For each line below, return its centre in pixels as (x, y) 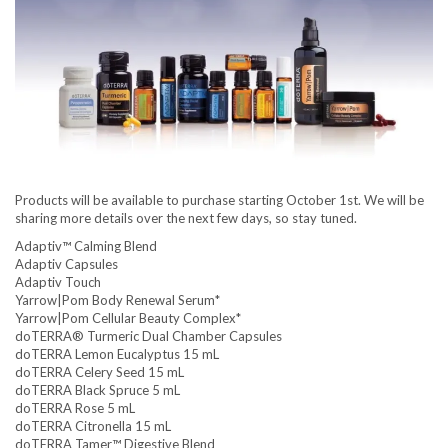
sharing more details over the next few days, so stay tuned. (186, 218)
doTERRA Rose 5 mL (75, 408)
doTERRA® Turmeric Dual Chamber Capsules (148, 336)
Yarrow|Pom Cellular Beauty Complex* (128, 318)
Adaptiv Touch (58, 282)
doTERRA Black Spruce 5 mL (97, 390)
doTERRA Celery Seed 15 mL (99, 372)
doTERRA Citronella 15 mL (93, 426)
